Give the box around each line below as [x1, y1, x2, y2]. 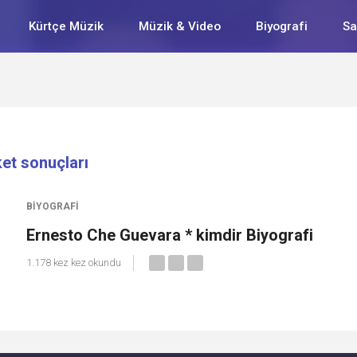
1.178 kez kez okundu [26, 257, 121, 269]
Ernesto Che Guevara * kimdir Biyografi [26, 226, 313, 245]
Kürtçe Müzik [29, 19, 104, 33]
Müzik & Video [139, 19, 221, 33]
